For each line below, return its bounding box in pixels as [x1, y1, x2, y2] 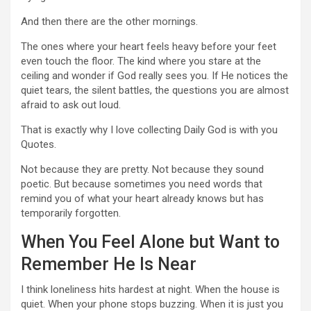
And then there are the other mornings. [21, 15, 198, 28]
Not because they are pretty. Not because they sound [21, 163, 264, 176]
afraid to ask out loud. [21, 99, 121, 111]
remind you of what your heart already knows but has [21, 192, 264, 205]
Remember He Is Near [21, 254, 196, 274]
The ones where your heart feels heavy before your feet [21, 40, 276, 53]
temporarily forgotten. [21, 207, 121, 219]
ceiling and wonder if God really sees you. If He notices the [21, 69, 288, 82]
